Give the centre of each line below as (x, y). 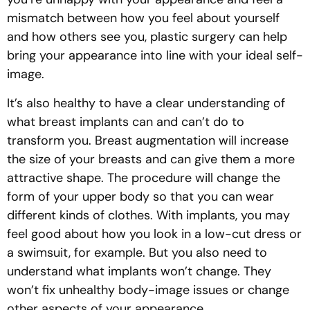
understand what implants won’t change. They (139, 271)
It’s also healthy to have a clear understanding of (146, 103)
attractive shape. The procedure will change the (144, 177)
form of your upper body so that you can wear (140, 196)
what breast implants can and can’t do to (126, 121)
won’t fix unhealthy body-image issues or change (148, 290)
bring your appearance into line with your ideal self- (155, 56)
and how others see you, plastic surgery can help (147, 37)
